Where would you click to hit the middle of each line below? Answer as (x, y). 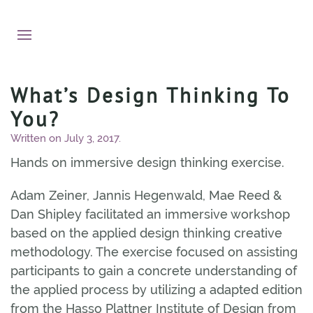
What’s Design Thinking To (151, 95)
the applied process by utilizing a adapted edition (156, 290)
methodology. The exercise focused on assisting (154, 252)
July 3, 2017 (92, 138)
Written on (37, 138)
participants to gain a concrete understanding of (154, 271)
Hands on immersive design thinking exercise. (147, 162)
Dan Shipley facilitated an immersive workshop (150, 214)
